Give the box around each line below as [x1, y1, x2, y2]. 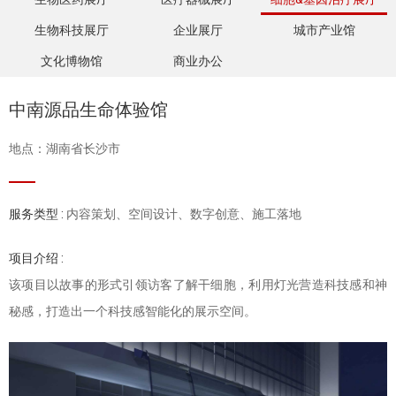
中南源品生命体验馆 [9, 99, 168, 120]
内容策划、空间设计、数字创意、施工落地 [66, 207, 301, 221]
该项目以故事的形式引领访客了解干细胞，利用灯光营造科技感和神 [9, 278, 387, 292]
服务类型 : [9, 207, 66, 221]
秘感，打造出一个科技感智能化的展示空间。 [9, 304, 256, 318]
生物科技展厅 [34, 23, 110, 37]
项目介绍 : [9, 251, 64, 265]
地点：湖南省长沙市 [9, 141, 120, 156]
